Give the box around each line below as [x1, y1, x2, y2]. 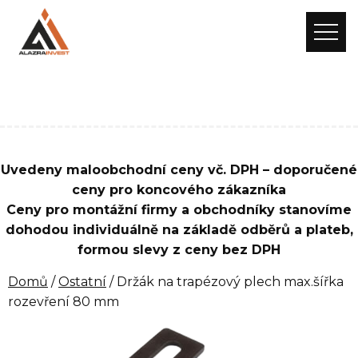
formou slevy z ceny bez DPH [78, 242, 280, 257]
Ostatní [58, 274, 106, 289]
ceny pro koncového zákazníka [72, 182, 286, 197]
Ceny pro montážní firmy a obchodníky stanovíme [6, 202, 352, 217]
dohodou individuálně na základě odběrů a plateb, [5, 222, 353, 237]
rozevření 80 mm [8, 294, 119, 309]
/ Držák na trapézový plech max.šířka [106, 274, 344, 289]
